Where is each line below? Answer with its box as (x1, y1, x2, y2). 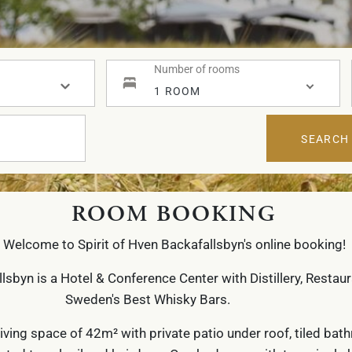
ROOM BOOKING (71, 200, 277, 227)
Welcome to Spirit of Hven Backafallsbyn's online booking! (2, 234, 346, 253)
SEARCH (301, 130, 350, 146)
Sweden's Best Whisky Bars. (64, 289, 284, 308)
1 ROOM (153, 83, 201, 98)
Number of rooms (153, 61, 240, 76)
